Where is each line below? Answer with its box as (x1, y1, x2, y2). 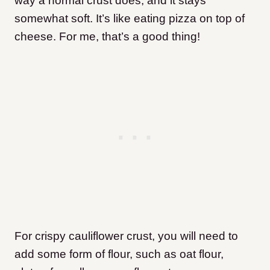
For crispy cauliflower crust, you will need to (14, 229, 238, 242)
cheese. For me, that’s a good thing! (14, 30, 200, 43)
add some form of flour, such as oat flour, (14, 247, 224, 260)
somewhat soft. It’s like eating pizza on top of (14, 11, 245, 25)
